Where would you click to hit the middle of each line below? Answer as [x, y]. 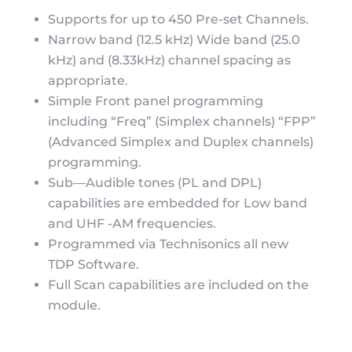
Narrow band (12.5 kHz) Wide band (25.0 [174, 39]
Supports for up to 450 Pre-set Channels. [178, 19]
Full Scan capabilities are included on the [178, 284]
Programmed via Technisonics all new [168, 244]
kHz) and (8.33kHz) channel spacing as [169, 60]
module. [74, 305]
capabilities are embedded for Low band [177, 203]
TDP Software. [93, 264]
